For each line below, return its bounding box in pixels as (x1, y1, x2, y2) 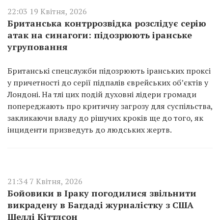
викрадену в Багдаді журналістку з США (7, 199, 193, 211)
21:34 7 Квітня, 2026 (7, 176, 82, 187)
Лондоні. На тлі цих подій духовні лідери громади (7, 89, 196, 100)
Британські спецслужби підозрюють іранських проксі (7, 65, 211, 76)
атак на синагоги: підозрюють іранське (7, 29, 192, 41)
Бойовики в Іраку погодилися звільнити (7, 187, 196, 199)
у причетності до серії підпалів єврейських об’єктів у (7, 77, 208, 88)
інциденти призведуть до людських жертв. (7, 124, 172, 135)
